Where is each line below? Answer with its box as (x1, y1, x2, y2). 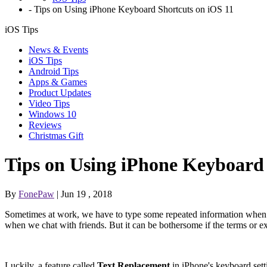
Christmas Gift (29, 131, 83, 141)
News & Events (29, 45, 88, 55)
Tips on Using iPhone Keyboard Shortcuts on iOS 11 (32, 4, 234, 14)
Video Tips (29, 98, 70, 108)
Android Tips (29, 66, 79, 76)
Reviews (29, 120, 61, 130)
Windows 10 (29, 109, 76, 119)
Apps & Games (29, 77, 87, 87)
